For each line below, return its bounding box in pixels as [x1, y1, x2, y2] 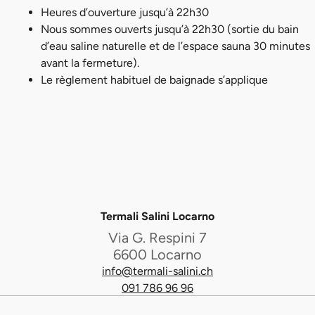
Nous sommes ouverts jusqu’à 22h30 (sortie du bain [40, 22, 299, 37]
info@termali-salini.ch [102, 264, 213, 278]
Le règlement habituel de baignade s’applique [40, 73, 268, 87]
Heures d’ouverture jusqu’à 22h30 [40, 6, 209, 20]
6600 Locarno [113, 246, 202, 264]
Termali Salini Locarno [101, 210, 214, 224]
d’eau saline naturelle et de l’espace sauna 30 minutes [40, 39, 310, 53]
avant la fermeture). [40, 56, 139, 70]
